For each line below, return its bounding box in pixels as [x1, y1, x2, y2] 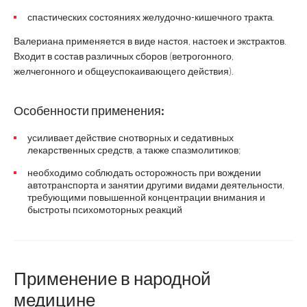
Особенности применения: [14, 103, 164, 118]
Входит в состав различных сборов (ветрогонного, [14, 50, 234, 62]
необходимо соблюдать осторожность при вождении [27, 167, 261, 178]
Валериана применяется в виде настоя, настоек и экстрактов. [14, 35, 286, 47]
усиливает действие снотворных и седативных [27, 132, 234, 143]
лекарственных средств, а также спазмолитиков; [27, 144, 241, 156]
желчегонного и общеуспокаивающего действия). [14, 65, 234, 77]
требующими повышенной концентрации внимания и [27, 191, 265, 203]
